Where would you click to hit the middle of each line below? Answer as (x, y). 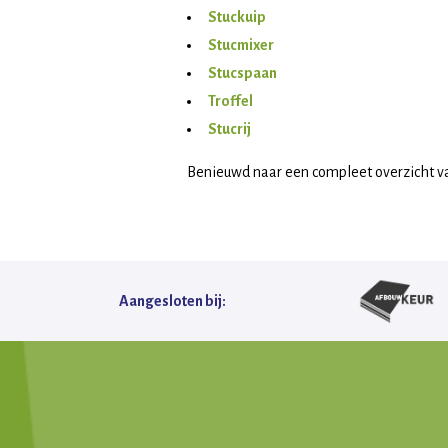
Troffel (230, 101)
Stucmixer (241, 45)
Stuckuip (237, 17)
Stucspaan (242, 73)
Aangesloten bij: (172, 301)
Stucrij (229, 129)
